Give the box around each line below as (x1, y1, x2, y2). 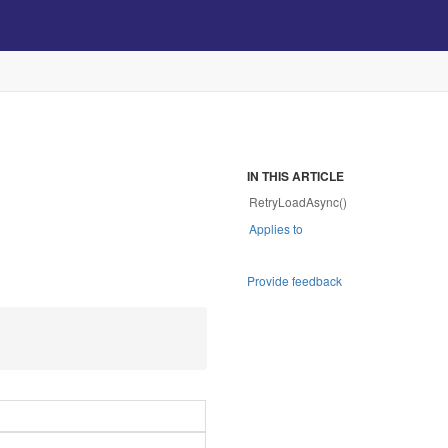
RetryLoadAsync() (248, 193, 347, 210)
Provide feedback (246, 272, 342, 289)
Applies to (248, 220, 303, 237)
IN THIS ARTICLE (246, 167, 344, 185)
